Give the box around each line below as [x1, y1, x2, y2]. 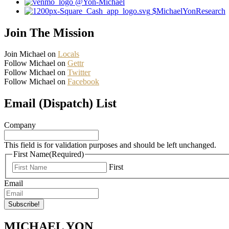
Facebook [67, 77, 99, 86]
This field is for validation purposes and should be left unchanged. [4, 141, 216, 150]
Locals [58, 50, 79, 59]
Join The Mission [4, 26, 94, 39]
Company [4, 121, 36, 130]
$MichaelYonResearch [152, 6, 225, 15]
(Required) [49, 150, 84, 159]
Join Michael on [4, 50, 58, 59]
